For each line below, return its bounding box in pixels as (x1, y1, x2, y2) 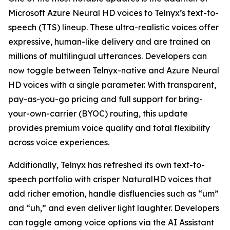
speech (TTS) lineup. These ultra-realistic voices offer (8, 22, 219, 32)
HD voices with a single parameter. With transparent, (8, 80, 216, 90)
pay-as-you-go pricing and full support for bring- (8, 94, 203, 104)
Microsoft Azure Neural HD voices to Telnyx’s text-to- (8, 8, 219, 18)
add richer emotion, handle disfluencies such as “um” (8, 188, 219, 199)
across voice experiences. (8, 137, 109, 147)
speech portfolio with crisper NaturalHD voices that (8, 174, 212, 184)
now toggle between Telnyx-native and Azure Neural (8, 65, 219, 75)
